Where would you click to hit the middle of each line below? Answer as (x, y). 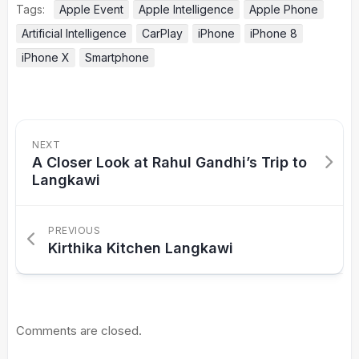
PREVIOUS (74, 231)
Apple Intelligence (186, 10)
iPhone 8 (274, 34)
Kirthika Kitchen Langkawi (141, 248)
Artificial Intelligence (74, 34)
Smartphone (117, 58)
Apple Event (91, 10)
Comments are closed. (79, 331)
